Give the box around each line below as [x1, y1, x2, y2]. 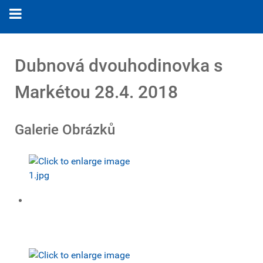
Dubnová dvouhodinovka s [15, 55, 222, 76]
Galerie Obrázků [15, 122, 115, 138]
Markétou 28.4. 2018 [15, 82, 178, 102]
